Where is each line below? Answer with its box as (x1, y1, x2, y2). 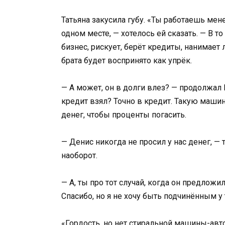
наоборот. (61, 151, 97, 160)
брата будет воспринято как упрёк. (61, 55, 192, 65)
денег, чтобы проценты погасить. (61, 109, 186, 120)
